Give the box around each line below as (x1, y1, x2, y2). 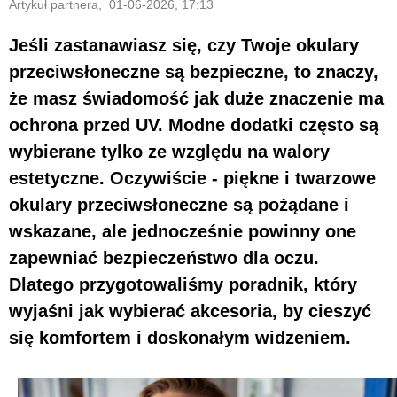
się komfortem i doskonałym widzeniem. (9, 327, 351, 347)
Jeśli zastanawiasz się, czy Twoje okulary (9, 35, 359, 55)
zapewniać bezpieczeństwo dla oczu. (9, 247, 319, 268)
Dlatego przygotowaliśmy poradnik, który (9, 274, 357, 294)
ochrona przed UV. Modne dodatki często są (9, 114, 378, 135)
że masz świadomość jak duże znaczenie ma (9, 88, 384, 108)
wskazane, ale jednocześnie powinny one (9, 221, 356, 241)
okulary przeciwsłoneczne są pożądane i (9, 194, 349, 214)
